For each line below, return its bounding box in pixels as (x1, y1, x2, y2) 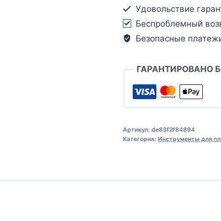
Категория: (122, 135, 158, 143)
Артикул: (122, 125, 151, 133)
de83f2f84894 (151, 125, 195, 133)
